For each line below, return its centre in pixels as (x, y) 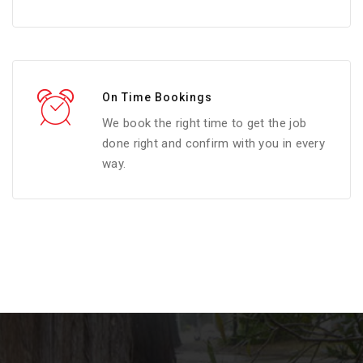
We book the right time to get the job (205, 123)
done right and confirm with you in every (214, 143)
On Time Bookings (157, 97)
